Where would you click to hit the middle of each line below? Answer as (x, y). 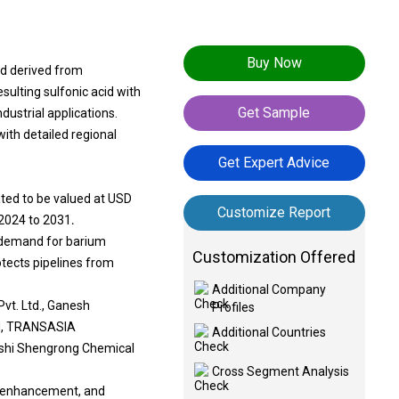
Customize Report (274, 212)
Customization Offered (274, 257)
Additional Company (269, 289)
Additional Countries (269, 332)
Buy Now (274, 63)
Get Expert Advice (274, 163)
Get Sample (274, 113)
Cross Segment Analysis (280, 371)
